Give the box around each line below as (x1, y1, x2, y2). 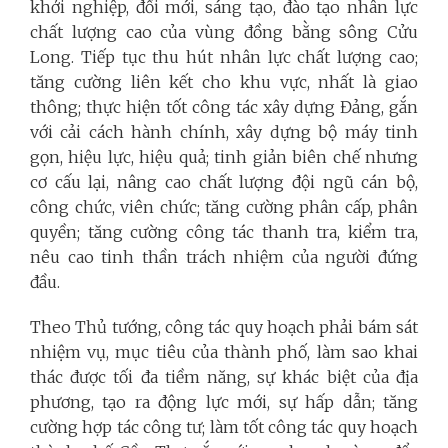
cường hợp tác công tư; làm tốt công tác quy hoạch (30, 416, 418, 437)
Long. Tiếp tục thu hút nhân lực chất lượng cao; (30, 46, 418, 67)
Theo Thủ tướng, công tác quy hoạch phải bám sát (30, 316, 418, 337)
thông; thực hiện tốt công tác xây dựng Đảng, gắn (30, 96, 418, 117)
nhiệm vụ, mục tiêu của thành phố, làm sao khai (30, 341, 418, 362)
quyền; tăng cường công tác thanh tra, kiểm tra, (30, 221, 418, 242)
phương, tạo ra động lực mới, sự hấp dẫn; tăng (30, 391, 418, 412)
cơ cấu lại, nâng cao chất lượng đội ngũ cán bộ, (30, 171, 418, 192)
